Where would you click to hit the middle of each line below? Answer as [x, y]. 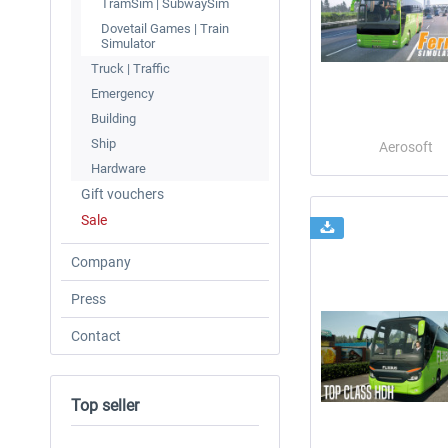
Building [113, 118]
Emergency [122, 93]
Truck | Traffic [130, 68]
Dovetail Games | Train [165, 28]
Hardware [118, 168]
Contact [96, 336]
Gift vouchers [122, 194]
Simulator [128, 43]
